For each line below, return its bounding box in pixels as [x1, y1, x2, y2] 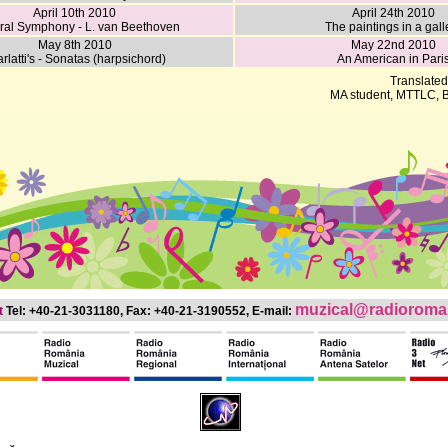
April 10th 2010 [33, 6, 116, 20]
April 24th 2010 [352, 6, 435, 20]
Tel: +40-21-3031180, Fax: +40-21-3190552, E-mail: [3, 304, 295, 318]
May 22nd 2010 [351, 38, 436, 52]
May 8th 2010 [37, 38, 112, 52]
